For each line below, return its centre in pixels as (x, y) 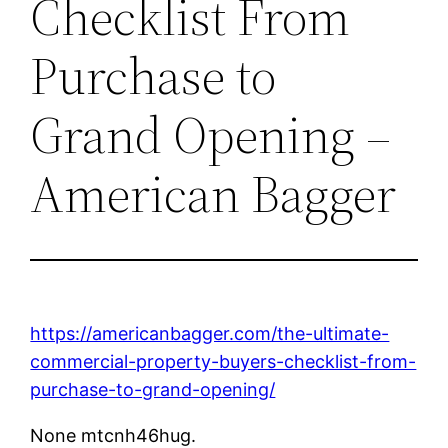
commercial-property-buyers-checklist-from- (223, 361)
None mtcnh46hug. (113, 435)
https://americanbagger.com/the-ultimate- (210, 333)
